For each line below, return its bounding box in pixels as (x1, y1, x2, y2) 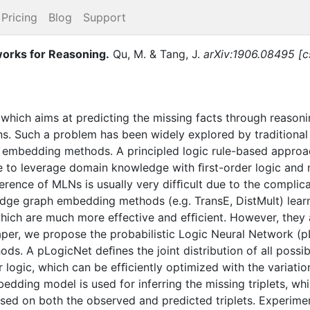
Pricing (1, 10, 37, 24)
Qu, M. (113, 46, 146, 61)
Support (83, 10, 126, 24)
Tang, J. (160, 46, 200, 61)
